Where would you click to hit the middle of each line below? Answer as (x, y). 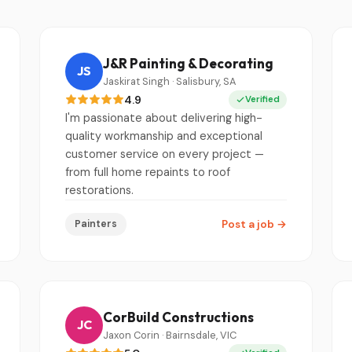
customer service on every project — (165, 154)
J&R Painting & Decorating (188, 64)
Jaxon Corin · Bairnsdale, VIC (170, 335)
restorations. (99, 190)
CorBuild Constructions (178, 317)
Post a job (249, 224)
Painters (96, 224)
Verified (262, 99)
